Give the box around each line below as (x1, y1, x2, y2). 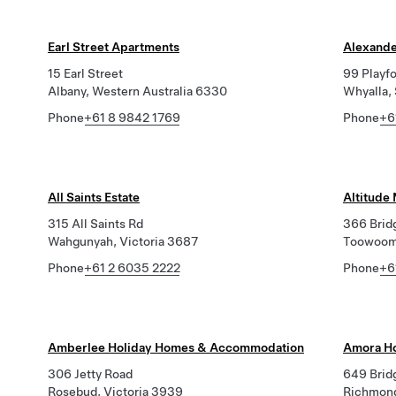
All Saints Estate (48, 190, 140, 204)
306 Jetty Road (48, 367, 133, 381)
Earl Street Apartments (48, 40, 179, 54)
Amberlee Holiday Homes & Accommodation (48, 340, 304, 354)
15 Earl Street (48, 66, 123, 80)
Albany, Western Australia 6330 (48, 84, 227, 98)
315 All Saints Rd (48, 217, 143, 231)
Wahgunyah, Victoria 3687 (48, 234, 198, 248)
